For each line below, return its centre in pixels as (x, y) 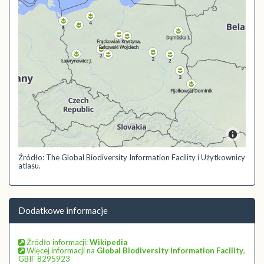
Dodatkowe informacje (63, 210)
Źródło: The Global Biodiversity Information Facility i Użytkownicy (132, 157)
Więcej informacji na (61, 250)
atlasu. (29, 166)
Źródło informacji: (57, 242)
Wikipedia (108, 242)
